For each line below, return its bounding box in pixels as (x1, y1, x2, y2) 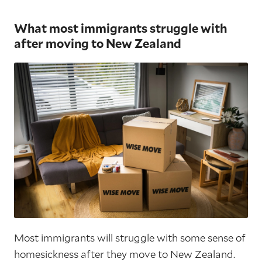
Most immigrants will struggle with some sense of (14, 231, 246, 245)
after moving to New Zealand (14, 35, 181, 51)
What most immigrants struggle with (14, 20, 227, 36)
